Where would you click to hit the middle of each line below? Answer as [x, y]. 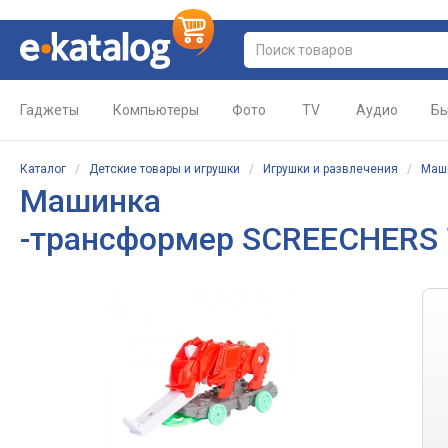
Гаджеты [49, 110]
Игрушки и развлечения [330, 169]
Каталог [43, 169]
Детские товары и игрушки [164, 169]
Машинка [90, 201]
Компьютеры [156, 110]
